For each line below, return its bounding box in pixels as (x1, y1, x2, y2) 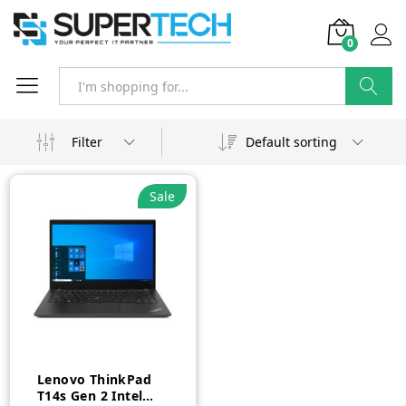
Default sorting (245, 133, 337, 150)
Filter (71, 132, 102, 150)
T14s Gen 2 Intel (37, 386, 143, 404)
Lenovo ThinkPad (37, 370, 151, 388)
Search (348, 115, 391, 132)
